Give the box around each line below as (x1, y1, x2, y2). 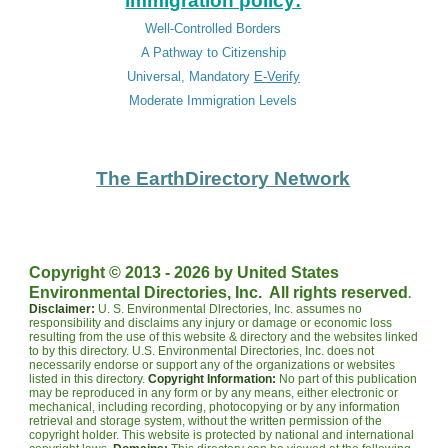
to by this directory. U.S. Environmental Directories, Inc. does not (29, 344, 375, 358)
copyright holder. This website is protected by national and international (29, 428, 415, 442)
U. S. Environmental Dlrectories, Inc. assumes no (98, 302, 363, 316)
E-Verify (253, 69, 300, 84)
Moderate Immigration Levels (129, 93, 298, 108)
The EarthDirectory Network (96, 168, 351, 189)
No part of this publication (276, 372, 418, 386)
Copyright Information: (148, 372, 277, 386)
